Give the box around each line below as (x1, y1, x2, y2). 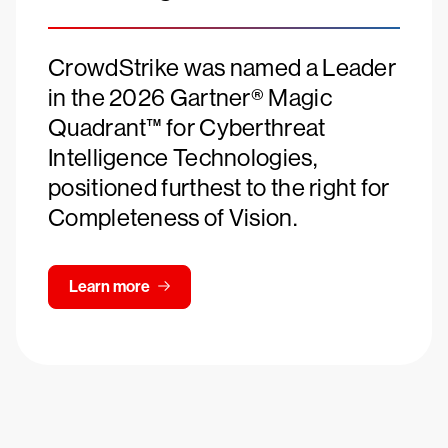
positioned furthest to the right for (48, 174, 390, 201)
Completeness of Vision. (48, 204, 297, 231)
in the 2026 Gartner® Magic (48, 84, 332, 111)
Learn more (69, 277, 150, 296)
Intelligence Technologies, (48, 144, 317, 171)
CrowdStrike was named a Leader (48, 54, 396, 81)
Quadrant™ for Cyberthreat (48, 114, 326, 141)
